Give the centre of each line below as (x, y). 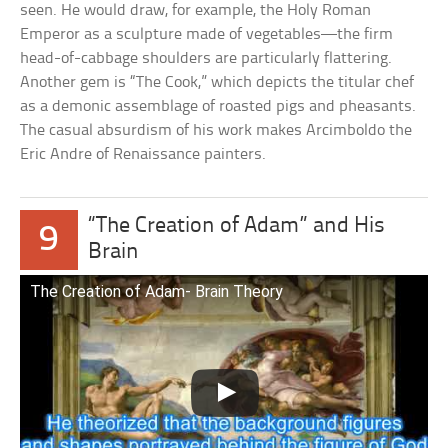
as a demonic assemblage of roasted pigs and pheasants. (218, 107)
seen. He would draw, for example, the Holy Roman (196, 11)
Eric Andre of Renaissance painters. (143, 155)
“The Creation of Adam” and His (236, 227)
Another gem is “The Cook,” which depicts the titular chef (217, 83)
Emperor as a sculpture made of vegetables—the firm (207, 35)
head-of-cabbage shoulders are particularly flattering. (206, 59)
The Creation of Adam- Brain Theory (157, 292)
